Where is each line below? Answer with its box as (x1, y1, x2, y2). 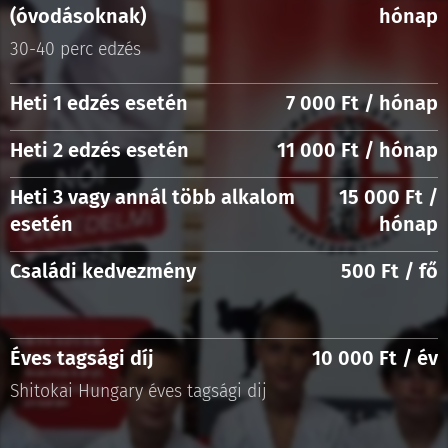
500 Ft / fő (341, 259, 438, 283)
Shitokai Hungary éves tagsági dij (10, 381, 267, 402)
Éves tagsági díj (10, 346, 154, 370)
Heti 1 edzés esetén (10, 91, 193, 115)
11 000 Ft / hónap (277, 138, 438, 162)
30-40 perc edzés (10, 39, 141, 60)
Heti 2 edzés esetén (10, 138, 189, 162)
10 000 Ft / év (312, 346, 438, 370)
